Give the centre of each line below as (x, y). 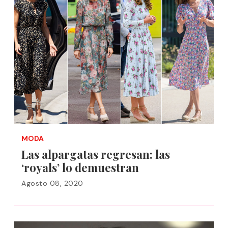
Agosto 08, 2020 (52, 183)
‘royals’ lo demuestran (80, 167)
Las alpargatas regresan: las (96, 154)
